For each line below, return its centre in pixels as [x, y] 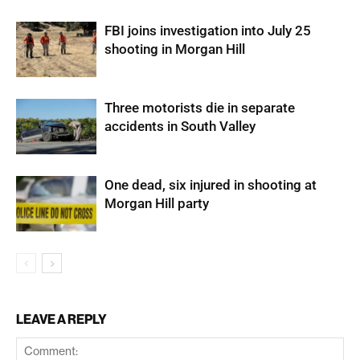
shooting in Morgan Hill [175, 49]
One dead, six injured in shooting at [211, 185]
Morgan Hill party [157, 203]
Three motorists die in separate [200, 108]
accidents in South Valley [180, 126]
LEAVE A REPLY [61, 319]
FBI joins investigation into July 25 [208, 31]
